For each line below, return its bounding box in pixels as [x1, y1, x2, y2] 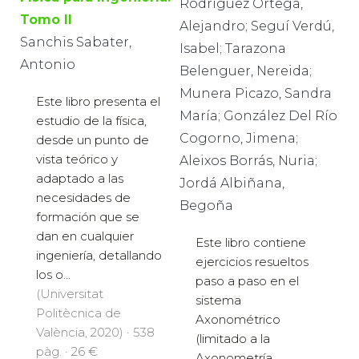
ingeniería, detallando [36, 247, 162, 263]
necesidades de [36, 189, 131, 205]
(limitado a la [196, 330, 270, 346]
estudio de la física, [36, 112, 147, 128]
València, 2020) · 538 [36, 324, 155, 340]
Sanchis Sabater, [20, 34, 131, 50]
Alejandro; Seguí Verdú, [179, 18, 334, 34]
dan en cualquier [36, 228, 134, 244]
